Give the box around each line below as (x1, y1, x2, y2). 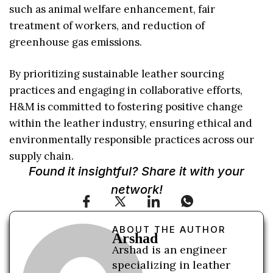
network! (110, 182, 163, 197)
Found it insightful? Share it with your (29, 163, 244, 179)
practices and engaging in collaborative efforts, (9, 83, 243, 97)
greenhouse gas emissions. (9, 35, 142, 49)
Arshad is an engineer (112, 242, 227, 257)
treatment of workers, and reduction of (9, 18, 205, 32)
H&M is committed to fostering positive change (9, 100, 243, 114)
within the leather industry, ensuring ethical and (9, 116, 252, 130)
